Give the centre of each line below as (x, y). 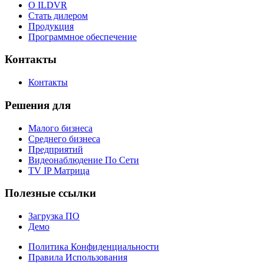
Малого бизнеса (60, 128)
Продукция (51, 26)
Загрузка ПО (54, 216)
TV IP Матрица (59, 170)
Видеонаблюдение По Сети (84, 160)
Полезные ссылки (50, 193)
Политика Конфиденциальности (94, 246)
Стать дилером (58, 15)
